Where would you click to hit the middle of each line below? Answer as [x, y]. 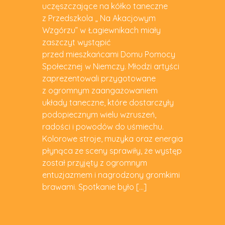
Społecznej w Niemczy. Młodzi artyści [111, 66]
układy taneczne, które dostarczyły [108, 102]
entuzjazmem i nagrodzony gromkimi [111, 175]
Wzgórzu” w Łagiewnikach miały [101, 30]
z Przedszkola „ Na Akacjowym [99, 18]
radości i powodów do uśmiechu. [103, 126]
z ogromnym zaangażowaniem [100, 90]
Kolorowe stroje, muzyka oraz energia [113, 138]
